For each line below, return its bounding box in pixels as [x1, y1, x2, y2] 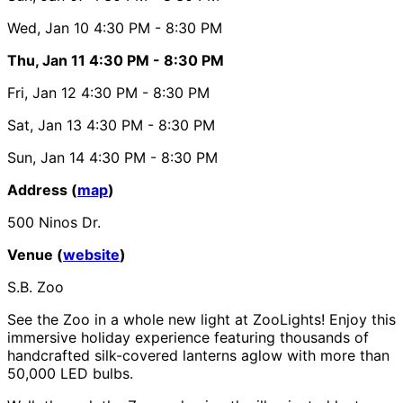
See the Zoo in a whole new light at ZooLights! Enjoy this [7, 309, 396, 328]
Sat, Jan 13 [7, 115, 82, 134]
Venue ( [7, 245, 63, 264]
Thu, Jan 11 [7, 50, 85, 69]
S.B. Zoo [7, 277, 64, 296]
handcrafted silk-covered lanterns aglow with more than [7, 345, 390, 364]
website [63, 245, 120, 264]
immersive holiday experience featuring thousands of [7, 327, 369, 346]
